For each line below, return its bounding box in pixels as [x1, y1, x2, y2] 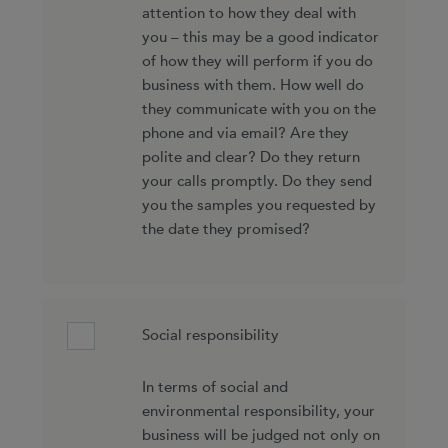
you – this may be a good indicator [141, 26, 379, 48]
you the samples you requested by [141, 194, 376, 216]
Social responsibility [141, 324, 279, 346]
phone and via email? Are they [141, 122, 349, 144]
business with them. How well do [141, 74, 364, 96]
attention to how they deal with [141, 2, 356, 24]
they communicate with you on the [141, 98, 376, 120]
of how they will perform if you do [141, 50, 373, 72]
